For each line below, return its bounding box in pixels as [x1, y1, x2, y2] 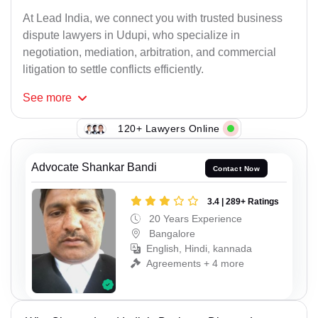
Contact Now [212, 164, 261, 172]
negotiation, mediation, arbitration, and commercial [23, 46, 276, 59]
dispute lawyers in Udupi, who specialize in [23, 29, 240, 42]
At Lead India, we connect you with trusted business [23, 12, 283, 25]
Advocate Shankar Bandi [31, 161, 157, 174]
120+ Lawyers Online [118, 122, 220, 134]
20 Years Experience [146, 212, 242, 224]
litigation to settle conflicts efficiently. [23, 63, 204, 76]
